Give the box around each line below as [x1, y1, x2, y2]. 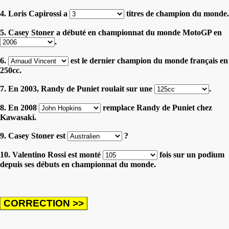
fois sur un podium [157, 150, 224, 159]
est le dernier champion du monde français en [68, 56, 228, 65]
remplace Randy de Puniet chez [101, 103, 212, 112]
